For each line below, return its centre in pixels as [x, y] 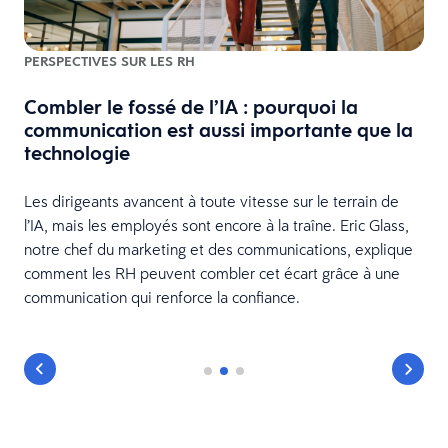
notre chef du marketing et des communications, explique [218, 249]
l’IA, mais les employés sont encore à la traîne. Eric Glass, [216, 225]
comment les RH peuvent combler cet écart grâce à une [212, 273]
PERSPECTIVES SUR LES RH [109, 61]
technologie [77, 153]
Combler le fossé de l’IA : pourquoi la [191, 107]
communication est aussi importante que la [218, 130]
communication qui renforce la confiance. [164, 297]
